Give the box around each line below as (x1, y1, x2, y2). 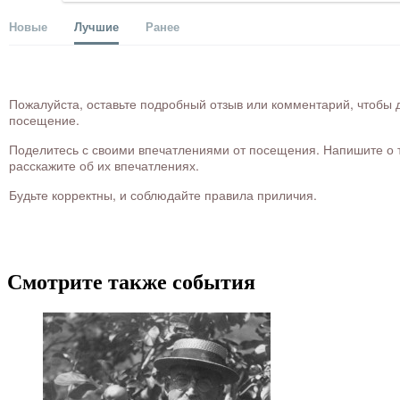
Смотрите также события (7, 271, 255, 295)
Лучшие (74, 18, 119, 36)
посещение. (9, 111, 79, 129)
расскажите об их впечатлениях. (9, 156, 199, 175)
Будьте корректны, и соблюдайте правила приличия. (9, 186, 317, 204)
